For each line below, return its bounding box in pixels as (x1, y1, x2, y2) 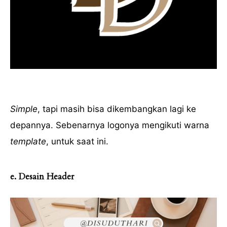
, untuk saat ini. (46, 136, 108, 147)
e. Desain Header (10, 171, 74, 183)
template (10, 136, 46, 147)
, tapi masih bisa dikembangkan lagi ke (37, 104, 196, 115)
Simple (10, 104, 37, 115)
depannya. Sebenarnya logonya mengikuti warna (10, 120, 209, 131)
